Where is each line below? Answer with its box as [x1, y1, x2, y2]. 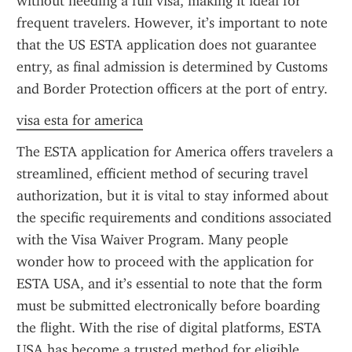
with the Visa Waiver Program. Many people [16, 231, 288, 248]
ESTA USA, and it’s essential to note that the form [16, 275, 322, 292]
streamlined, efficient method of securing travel [16, 165, 308, 182]
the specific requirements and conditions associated [16, 209, 332, 226]
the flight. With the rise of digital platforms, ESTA [16, 319, 321, 336]
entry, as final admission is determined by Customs [16, 58, 328, 75]
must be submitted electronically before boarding [16, 297, 320, 314]
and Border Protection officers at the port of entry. [16, 80, 328, 97]
